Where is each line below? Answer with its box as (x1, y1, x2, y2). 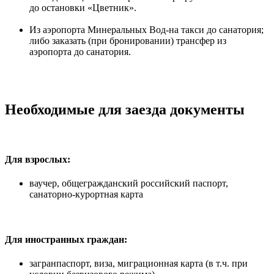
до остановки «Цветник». (29, 2, 136, 13)
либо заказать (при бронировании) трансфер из (29, 35, 226, 46)
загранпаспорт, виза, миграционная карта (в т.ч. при (29, 257, 248, 268)
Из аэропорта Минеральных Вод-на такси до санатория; (29, 24, 264, 35)
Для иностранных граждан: (5, 234, 127, 245)
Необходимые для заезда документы (5, 101, 245, 117)
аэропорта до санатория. (29, 46, 131, 57)
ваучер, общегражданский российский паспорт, (29, 178, 228, 189)
